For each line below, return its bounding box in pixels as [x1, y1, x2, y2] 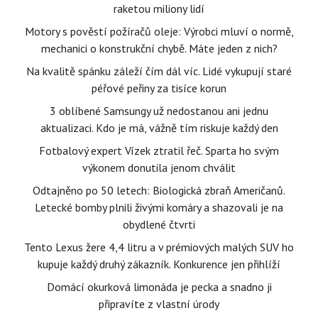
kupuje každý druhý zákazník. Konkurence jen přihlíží [38, 257, 280, 271]
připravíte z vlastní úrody [99, 297, 219, 311]
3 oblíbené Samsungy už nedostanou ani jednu [50, 104, 268, 118]
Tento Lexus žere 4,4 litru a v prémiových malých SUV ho [24, 240, 294, 254]
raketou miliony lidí [114, 1, 204, 16]
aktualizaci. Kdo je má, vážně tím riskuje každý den [40, 121, 278, 135]
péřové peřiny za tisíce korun [92, 81, 226, 95]
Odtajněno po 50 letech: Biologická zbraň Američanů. [33, 183, 285, 197]
